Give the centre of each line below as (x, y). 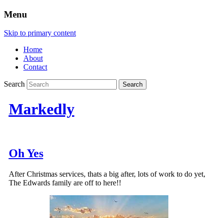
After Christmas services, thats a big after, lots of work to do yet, (107, 174)
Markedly (41, 109)
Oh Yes (26, 154)
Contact (35, 67)
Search (14, 84)
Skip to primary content (40, 33)
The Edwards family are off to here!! (65, 183)
